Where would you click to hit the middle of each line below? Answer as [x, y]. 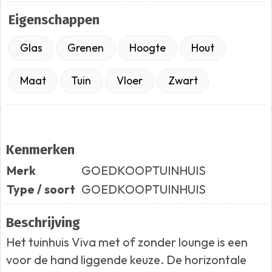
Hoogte [147, 48]
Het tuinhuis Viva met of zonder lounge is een [127, 242]
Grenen [86, 48]
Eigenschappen [54, 20]
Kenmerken [41, 150]
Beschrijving [43, 223]
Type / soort [41, 189]
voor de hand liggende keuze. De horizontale [127, 260]
